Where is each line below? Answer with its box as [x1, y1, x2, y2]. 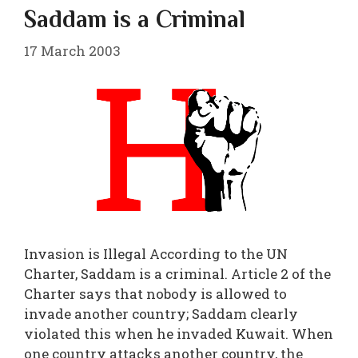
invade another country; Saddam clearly [24, 304, 298, 323]
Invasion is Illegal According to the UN [24, 244, 288, 263]
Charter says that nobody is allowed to [24, 284, 287, 303]
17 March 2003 [24, 41, 121, 60]
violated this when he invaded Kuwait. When [24, 324, 333, 343]
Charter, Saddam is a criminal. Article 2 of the [24, 264, 331, 283]
